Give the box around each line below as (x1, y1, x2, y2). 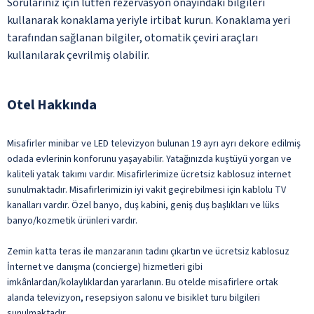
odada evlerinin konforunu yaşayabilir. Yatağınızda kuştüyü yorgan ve (7, 151, 292, 166)
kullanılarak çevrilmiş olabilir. (7, 47, 149, 63)
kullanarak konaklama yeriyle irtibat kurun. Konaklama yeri (7, 12, 290, 28)
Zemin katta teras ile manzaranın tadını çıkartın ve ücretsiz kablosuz (7, 244, 289, 259)
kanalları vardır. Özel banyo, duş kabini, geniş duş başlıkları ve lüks (7, 198, 280, 212)
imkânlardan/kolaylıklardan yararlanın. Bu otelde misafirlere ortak (7, 275, 278, 289)
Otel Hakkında (7, 95, 97, 115)
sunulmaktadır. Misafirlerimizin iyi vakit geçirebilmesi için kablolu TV (7, 182, 286, 197)
